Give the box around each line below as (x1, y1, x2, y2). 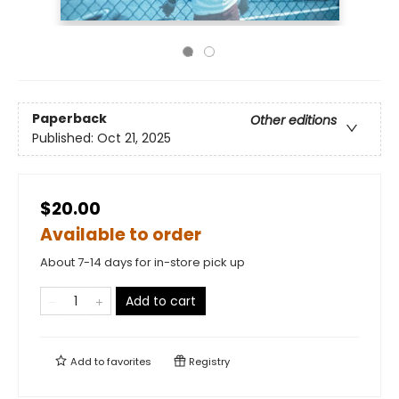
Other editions (250, 111, 337, 130)
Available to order (40, 223, 201, 247)
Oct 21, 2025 (97, 129, 171, 148)
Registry (186, 354, 230, 369)
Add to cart (126, 292, 196, 310)
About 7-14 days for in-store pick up (40, 254, 245, 271)
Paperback (32, 110, 107, 128)
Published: (32, 129, 97, 148)
